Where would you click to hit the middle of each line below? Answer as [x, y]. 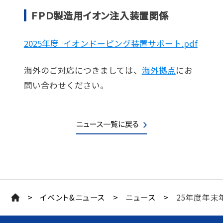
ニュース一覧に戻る [108, 124]
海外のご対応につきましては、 [83, 70]
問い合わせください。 [66, 85]
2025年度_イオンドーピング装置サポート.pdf [111, 43]
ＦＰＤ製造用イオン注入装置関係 [100, 15]
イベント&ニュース [73, 197]
